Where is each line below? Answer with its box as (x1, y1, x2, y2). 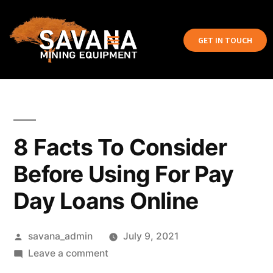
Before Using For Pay (13, 160, 234, 188)
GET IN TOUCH (197, 35, 252, 46)
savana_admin (27, 230, 93, 242)
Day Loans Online (13, 187, 199, 214)
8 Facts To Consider (13, 133, 227, 161)
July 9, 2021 (122, 230, 179, 242)
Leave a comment (27, 247, 108, 259)
